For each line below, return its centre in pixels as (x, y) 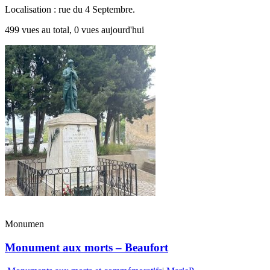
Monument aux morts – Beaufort (86, 247)
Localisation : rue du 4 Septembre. (70, 10)
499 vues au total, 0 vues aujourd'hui (74, 30)
